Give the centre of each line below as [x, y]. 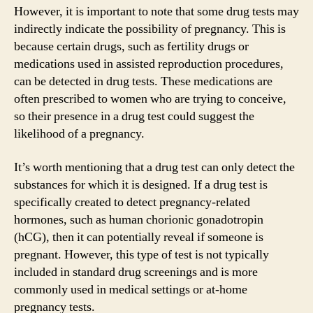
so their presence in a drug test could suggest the [134, 116]
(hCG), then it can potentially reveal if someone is [139, 237]
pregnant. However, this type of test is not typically [141, 254]
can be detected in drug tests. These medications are [143, 81]
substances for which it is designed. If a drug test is [141, 184]
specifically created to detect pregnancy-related [132, 202]
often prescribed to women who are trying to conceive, [150, 99]
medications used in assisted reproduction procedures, [149, 64]
